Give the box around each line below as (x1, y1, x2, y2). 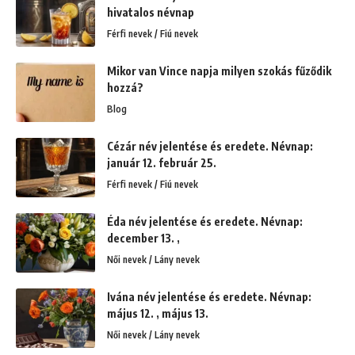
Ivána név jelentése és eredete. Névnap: (107, 289, 311, 303)
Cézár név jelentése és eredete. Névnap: (107, 139, 313, 153)
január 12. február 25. (107, 155, 216, 170)
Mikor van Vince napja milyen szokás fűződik (107, 63, 331, 78)
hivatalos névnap (107, 5, 194, 19)
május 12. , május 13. (107, 306, 208, 320)
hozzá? (107, 80, 143, 94)
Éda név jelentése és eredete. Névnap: (107, 214, 303, 228)
